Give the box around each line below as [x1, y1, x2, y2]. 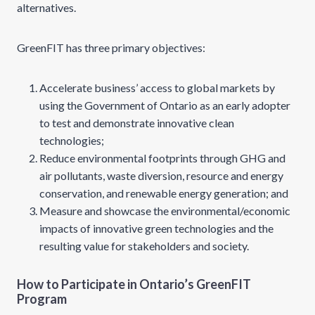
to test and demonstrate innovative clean [39, 116, 234, 129]
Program [17, 291, 67, 307]
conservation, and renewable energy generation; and [39, 186, 288, 200]
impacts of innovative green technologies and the [39, 221, 274, 235]
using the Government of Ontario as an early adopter [39, 98, 290, 112]
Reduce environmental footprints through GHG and [39, 151, 285, 165]
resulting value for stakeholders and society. [39, 239, 249, 252]
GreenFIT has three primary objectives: [17, 41, 205, 54]
